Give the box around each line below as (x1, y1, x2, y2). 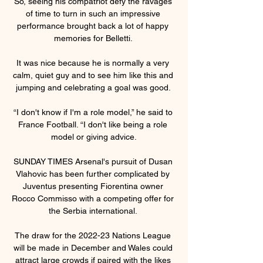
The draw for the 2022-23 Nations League (15, 230, 171, 240)
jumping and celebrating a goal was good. (15, 82, 173, 92)
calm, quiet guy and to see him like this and (12, 70, 173, 80)
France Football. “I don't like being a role (18, 119, 167, 129)
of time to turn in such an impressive (25, 8, 160, 18)
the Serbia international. (49, 205, 139, 215)
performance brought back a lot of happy (17, 21, 168, 31)
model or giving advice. (51, 131, 137, 141)
